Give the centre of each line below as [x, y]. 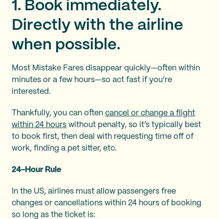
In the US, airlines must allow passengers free [94, 191]
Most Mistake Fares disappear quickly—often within [106, 68]
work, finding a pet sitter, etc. [65, 148]
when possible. [66, 45]
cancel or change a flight [150, 113]
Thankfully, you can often [58, 113]
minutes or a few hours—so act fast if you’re [92, 80]
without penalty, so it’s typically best [134, 125]
